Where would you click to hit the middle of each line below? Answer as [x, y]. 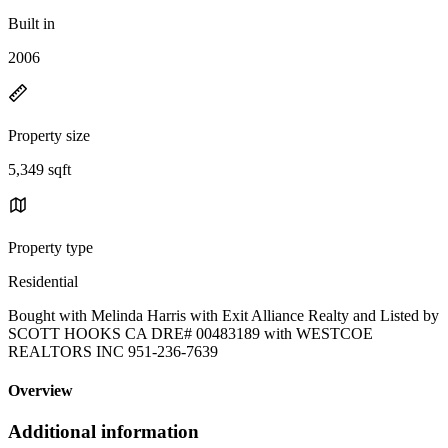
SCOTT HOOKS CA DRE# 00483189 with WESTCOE [190, 333]
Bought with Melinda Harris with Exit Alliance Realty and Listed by [223, 315]
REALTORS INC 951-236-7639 [113, 351]
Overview [40, 391]
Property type [50, 247]
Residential [43, 281]
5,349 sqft [39, 169]
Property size [49, 135]
